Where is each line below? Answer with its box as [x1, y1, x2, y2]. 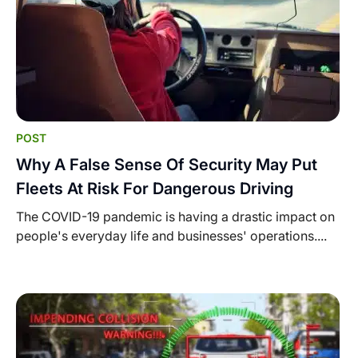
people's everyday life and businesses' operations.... [16, 228, 327, 245]
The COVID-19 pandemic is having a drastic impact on [16, 209, 335, 225]
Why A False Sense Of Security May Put [16, 155, 317, 175]
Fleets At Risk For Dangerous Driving [16, 179, 293, 199]
